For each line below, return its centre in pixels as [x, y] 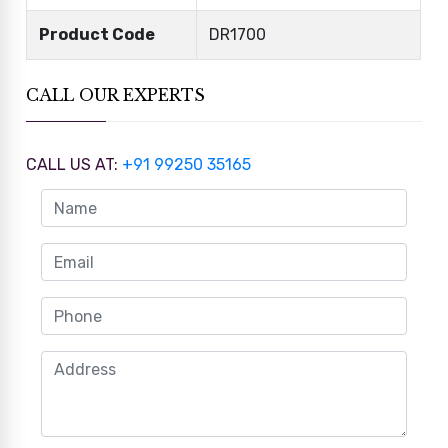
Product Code [97, 35]
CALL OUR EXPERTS [116, 95]
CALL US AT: [74, 165]
